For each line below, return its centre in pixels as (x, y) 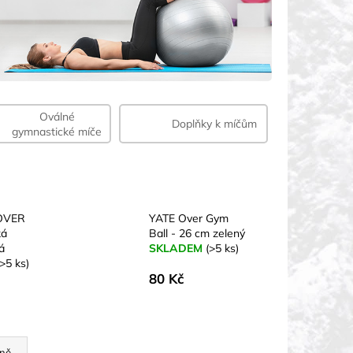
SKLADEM (177, 249)
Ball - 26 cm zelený (197, 234)
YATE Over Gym (188, 219)
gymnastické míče (57, 132)
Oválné (57, 117)
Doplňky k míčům (214, 123)
